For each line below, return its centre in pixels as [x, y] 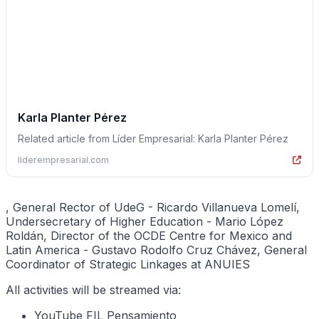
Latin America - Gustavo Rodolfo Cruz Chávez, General [156, 250]
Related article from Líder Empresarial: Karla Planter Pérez [153, 139]
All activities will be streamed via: [93, 290]
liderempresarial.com [63, 160]
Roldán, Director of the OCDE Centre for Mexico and [149, 236]
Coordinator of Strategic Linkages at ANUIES [128, 265]
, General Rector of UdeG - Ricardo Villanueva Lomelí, [153, 208]
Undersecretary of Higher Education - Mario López [145, 222]
